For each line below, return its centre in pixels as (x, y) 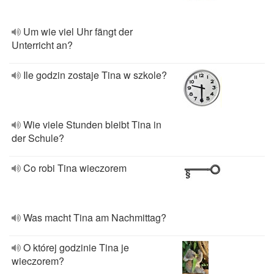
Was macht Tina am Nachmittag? (95, 217)
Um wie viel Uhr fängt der (78, 31)
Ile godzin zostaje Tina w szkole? (95, 75)
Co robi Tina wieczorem (75, 168)
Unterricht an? (42, 45)
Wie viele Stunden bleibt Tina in (92, 124)
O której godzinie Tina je (76, 247)
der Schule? (38, 138)
